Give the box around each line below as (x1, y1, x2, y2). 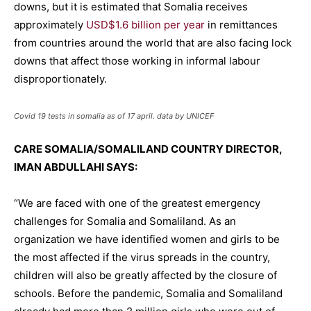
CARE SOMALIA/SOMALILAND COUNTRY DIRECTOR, (14, 142, 282, 156)
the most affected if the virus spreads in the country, (14, 251, 270, 264)
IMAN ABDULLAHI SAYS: (14, 160, 137, 174)
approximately (14, 18, 86, 32)
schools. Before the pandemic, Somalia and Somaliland (14, 287, 283, 301)
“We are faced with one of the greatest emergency (14, 196, 260, 210)
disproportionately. (14, 72, 107, 86)
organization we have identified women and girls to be (14, 233, 280, 246)
